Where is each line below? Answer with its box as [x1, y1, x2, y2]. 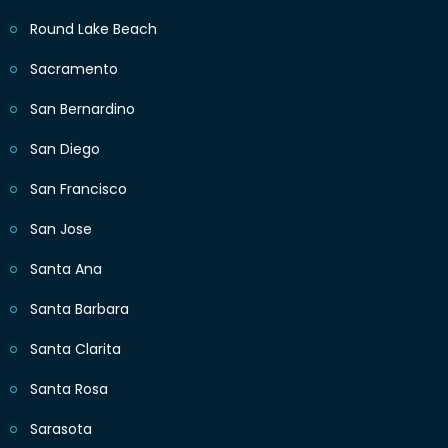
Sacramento [30, 59, 118, 80]
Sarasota [30, 419, 92, 440]
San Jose [30, 219, 92, 240]
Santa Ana [30, 259, 102, 280]
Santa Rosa [30, 379, 108, 400]
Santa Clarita [30, 339, 121, 360]
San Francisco [30, 179, 127, 200]
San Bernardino [30, 99, 135, 120]
